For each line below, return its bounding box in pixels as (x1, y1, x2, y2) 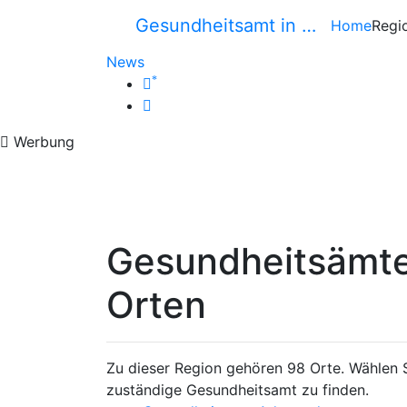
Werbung (9, 133, 74, 151)
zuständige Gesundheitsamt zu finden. (106, 381, 369, 399)
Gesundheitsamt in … (135, 15, 316, 36)
